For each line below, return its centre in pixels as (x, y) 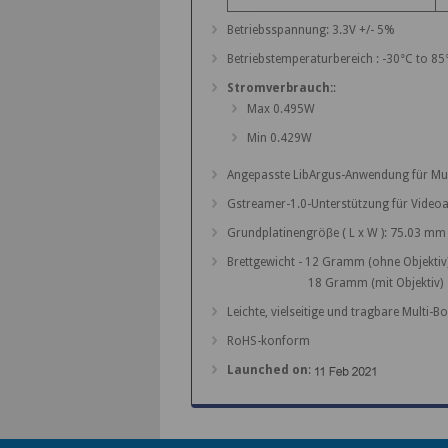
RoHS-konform (268, 341)
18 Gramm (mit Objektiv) (334, 283)
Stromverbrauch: (279, 88)
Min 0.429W (279, 138)
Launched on (267, 370)
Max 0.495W (280, 109)
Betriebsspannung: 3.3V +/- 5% (310, 30)
